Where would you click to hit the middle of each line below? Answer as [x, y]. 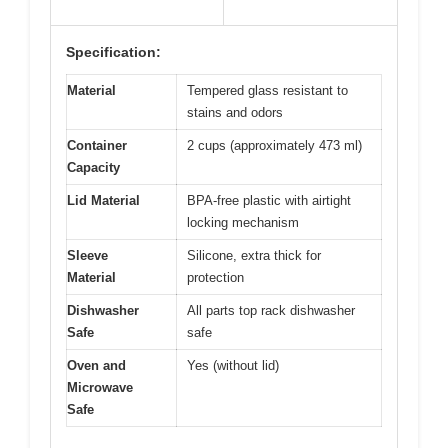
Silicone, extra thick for [254, 256]
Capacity [93, 168]
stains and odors [235, 113]
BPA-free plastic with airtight [269, 201]
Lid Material [103, 201]
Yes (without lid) [233, 366]
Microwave [100, 388]
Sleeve [87, 256]
